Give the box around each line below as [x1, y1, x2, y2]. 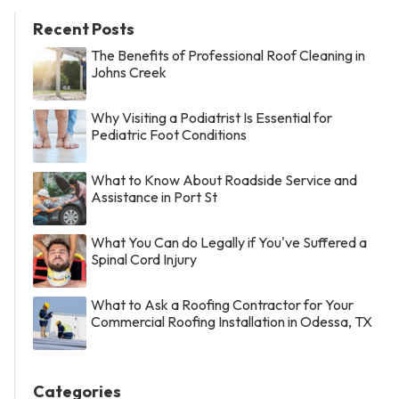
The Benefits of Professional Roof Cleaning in [91, 46, 365, 65]
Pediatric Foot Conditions [91, 126, 247, 144]
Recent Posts [33, 19, 134, 40]
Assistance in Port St [91, 188, 217, 207]
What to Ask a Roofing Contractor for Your [91, 296, 354, 314]
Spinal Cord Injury [91, 250, 197, 269]
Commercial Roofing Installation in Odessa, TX [91, 313, 372, 331]
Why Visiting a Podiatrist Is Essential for [91, 109, 332, 127]
